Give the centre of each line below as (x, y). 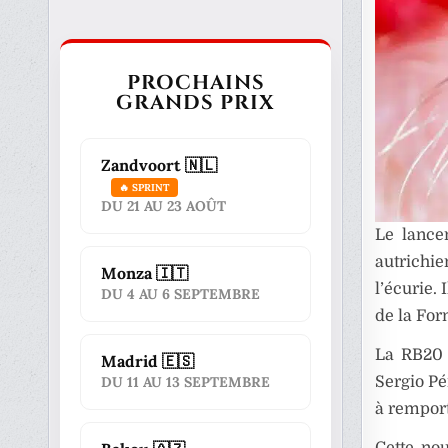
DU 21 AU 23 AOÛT (164, 206)
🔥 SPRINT (145, 187)
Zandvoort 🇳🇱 (159, 165)
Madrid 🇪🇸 (148, 361)
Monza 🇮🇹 (145, 273)
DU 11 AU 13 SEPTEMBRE (186, 382)
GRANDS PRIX (196, 102)
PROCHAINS (195, 82)
